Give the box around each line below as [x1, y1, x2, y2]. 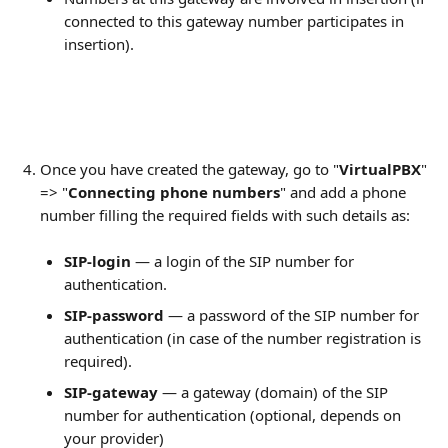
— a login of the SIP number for [131, 251, 358, 271]
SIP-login [64, 251, 131, 271]
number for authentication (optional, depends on [64, 405, 405, 425]
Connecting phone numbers [68, 182, 280, 202]
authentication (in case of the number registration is [64, 328, 425, 348]
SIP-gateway [64, 382, 158, 402]
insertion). [64, 34, 134, 54]
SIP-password [64, 305, 164, 325]
